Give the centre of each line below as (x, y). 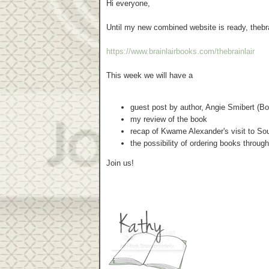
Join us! (120, 163)
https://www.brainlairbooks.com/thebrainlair (180, 51)
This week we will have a (150, 75)
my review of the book (169, 119)
